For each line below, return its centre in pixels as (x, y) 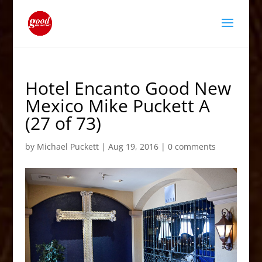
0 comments (192, 146)
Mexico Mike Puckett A (117, 106)
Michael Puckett (68, 146)
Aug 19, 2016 (133, 146)
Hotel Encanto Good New (128, 88)
